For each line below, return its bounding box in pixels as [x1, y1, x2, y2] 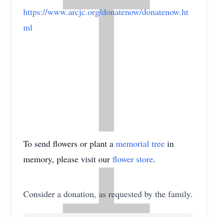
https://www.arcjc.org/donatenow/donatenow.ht [23, 6, 188, 17]
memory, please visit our [23, 153, 112, 165]
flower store [112, 153, 153, 165]
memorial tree [116, 138, 165, 149]
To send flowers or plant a [23, 138, 116, 149]
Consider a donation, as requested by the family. [23, 188, 193, 200]
